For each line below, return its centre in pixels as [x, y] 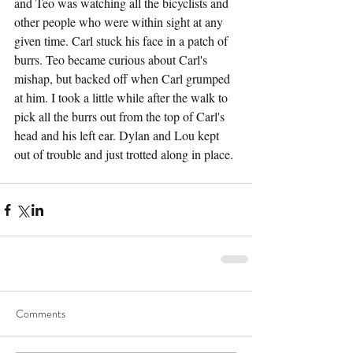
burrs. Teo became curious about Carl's [112, 60]
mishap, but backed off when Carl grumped [124, 79]
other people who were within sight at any [120, 22]
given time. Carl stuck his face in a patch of [123, 41]
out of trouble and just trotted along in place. [124, 154]
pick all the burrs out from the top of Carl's [121, 117]
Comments [41, 314]
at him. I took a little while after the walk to [123, 98]
